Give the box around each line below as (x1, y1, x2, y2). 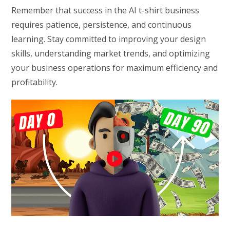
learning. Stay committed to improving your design (11, 33, 206, 45)
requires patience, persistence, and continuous (11, 19, 192, 31)
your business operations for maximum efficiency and (11, 62, 218, 74)
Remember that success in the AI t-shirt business (11, 5, 200, 16)
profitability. (11, 76, 58, 88)
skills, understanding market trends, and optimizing (11, 48, 210, 60)
